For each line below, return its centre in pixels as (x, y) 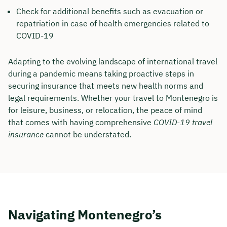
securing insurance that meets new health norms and (106, 86)
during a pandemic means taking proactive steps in (101, 74)
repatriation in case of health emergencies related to (113, 24)
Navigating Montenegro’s (85, 215)
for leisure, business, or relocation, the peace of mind (105, 110)
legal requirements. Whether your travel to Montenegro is (113, 98)
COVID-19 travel (183, 122)
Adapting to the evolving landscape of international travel (113, 62)
